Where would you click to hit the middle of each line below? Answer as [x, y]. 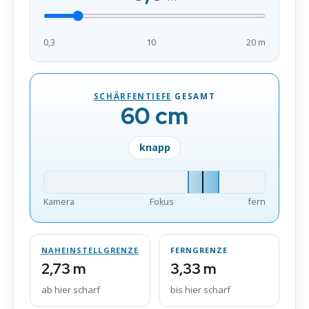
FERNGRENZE [199, 250]
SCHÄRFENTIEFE [132, 96]
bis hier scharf [200, 289]
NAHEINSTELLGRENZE [90, 250]
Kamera [59, 201]
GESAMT [193, 96]
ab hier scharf [70, 289]
